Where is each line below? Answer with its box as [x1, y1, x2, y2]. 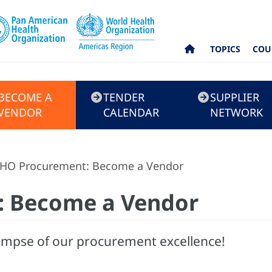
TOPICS [210, 43, 241, 55]
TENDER [103, 90, 144, 104]
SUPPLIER [210, 90, 259, 104]
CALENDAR [103, 105, 159, 120]
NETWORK [210, 105, 263, 120]
